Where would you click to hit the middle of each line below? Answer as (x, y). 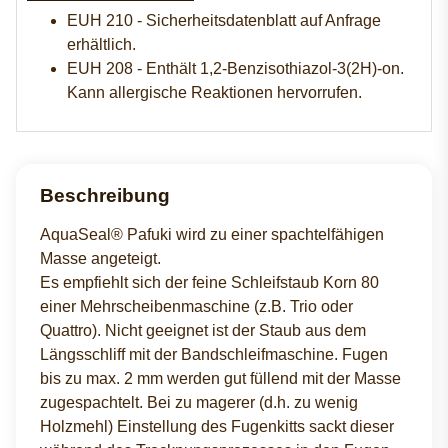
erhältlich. (101, 45)
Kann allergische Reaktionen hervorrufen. (214, 93)
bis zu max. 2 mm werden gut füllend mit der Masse (220, 379)
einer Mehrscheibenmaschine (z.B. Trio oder (196, 307)
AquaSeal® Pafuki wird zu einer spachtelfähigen (212, 235)
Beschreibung (105, 195)
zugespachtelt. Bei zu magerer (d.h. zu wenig (199, 403)
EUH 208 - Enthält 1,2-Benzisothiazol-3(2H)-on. (235, 69)
